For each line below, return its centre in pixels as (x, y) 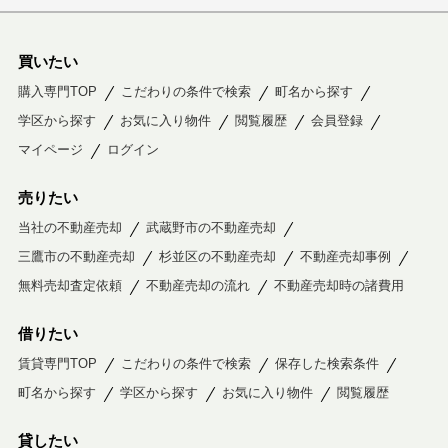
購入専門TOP (57, 91)
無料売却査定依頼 (69, 285)
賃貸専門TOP (57, 363)
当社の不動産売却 (69, 227)
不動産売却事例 (345, 256)
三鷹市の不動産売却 (76, 256)
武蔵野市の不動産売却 (210, 227)
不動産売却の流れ (197, 285)
